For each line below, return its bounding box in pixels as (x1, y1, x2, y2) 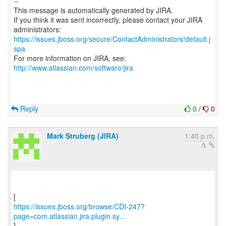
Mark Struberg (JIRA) (47, 131, 119, 141)
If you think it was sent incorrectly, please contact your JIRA (14, 15, 202, 25)
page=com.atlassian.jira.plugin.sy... (14, 211, 125, 221)
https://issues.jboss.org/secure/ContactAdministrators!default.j (14, 34, 210, 44)
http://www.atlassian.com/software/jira (14, 63, 133, 73)
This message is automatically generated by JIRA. (14, 5, 173, 15)
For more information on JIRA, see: (14, 53, 126, 63)
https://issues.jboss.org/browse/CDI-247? (14, 201, 145, 211)
